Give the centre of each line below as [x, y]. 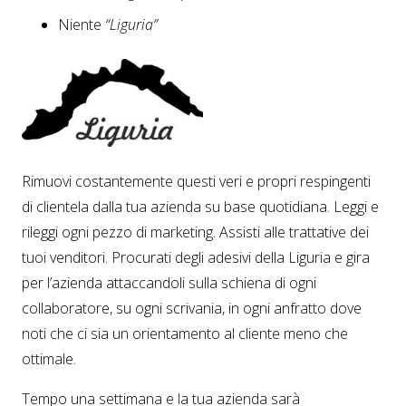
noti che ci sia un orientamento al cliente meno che [185, 333]
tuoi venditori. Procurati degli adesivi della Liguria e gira [196, 257]
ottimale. [49, 358]
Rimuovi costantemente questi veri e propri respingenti [196, 181]
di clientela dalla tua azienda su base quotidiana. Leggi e [200, 206]
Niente [82, 24]
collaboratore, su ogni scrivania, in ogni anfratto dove [192, 308]
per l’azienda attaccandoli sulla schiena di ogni [169, 282]
